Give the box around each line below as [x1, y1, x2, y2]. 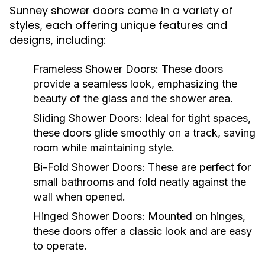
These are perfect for [145, 161, 251, 173]
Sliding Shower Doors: [33, 112, 142, 124]
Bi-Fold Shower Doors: [33, 161, 145, 173]
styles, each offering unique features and [9, 18, 227, 33]
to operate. [33, 240, 87, 252]
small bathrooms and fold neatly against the [33, 176, 246, 188]
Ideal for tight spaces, [142, 112, 251, 124]
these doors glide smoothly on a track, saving [33, 127, 256, 139]
